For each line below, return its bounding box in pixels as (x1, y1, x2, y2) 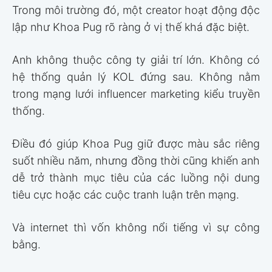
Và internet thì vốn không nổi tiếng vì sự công (12, 221, 260, 234)
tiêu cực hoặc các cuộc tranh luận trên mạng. (12, 188, 239, 202)
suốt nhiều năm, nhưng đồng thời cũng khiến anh (12, 154, 260, 168)
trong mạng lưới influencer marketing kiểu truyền (12, 87, 260, 101)
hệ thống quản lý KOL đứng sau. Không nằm (12, 70, 260, 84)
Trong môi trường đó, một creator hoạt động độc (12, 4, 260, 17)
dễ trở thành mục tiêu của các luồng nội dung (12, 171, 260, 185)
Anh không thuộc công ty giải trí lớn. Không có (12, 53, 260, 67)
